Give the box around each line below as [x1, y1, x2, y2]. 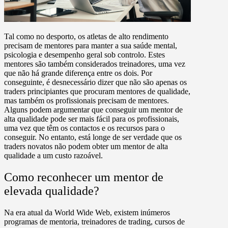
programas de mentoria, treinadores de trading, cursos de [4, 217, 185, 226]
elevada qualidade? [4, 184, 99, 197]
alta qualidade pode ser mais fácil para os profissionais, [4, 115, 179, 123]
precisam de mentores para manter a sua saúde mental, [4, 41, 177, 50]
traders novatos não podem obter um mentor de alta [4, 142, 168, 151]
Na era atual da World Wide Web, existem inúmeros [4, 208, 170, 217]
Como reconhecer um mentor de [4, 170, 163, 184]
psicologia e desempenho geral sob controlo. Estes [4, 50, 165, 59]
